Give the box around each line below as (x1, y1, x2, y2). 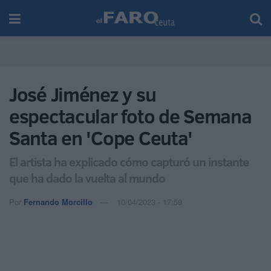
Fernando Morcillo (24, 195, 93, 207)
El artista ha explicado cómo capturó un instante (9, 152, 249, 170)
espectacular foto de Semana (9, 103, 252, 129)
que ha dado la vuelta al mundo (9, 169, 165, 186)
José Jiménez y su (9, 81, 156, 108)
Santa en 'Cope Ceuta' (9, 125, 193, 151)
